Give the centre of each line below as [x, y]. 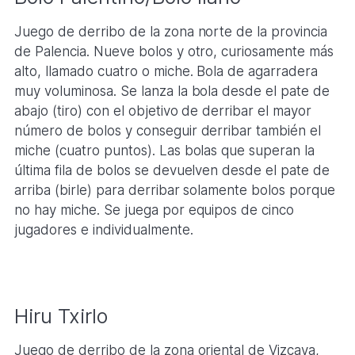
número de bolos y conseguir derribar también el [168, 131]
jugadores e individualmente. [103, 230]
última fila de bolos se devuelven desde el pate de [172, 171]
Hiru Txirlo [61, 315]
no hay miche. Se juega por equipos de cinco [154, 210]
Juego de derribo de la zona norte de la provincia [171, 32]
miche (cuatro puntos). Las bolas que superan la [164, 151]
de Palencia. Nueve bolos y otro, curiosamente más [174, 52]
